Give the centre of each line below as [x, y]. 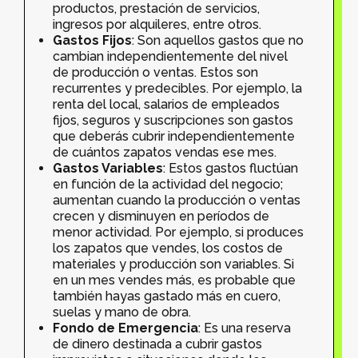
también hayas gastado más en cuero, [167, 296]
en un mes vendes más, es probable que [174, 280]
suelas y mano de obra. [122, 312]
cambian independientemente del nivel [170, 56]
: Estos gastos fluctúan [231, 168]
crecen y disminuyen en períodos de [161, 216]
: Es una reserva [245, 328]
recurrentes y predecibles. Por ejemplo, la [177, 88]
